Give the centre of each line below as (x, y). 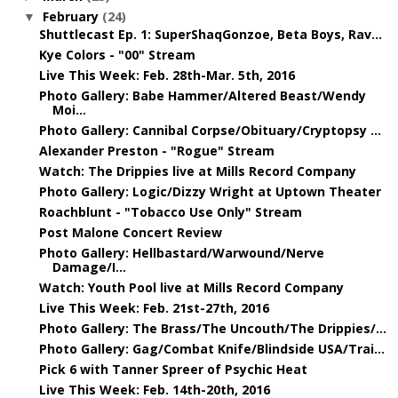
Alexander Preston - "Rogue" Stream (156, 150)
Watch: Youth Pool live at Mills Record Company (191, 287)
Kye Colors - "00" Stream (117, 54)
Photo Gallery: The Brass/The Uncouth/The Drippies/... (212, 328)
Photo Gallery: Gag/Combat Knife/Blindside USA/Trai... (211, 348)
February (72, 16)
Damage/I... (89, 267)
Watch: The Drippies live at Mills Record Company (197, 171)
